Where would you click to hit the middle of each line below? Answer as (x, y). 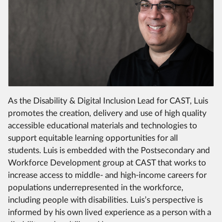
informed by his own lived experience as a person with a (110, 212)
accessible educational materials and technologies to (103, 125)
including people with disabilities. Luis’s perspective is (105, 200)
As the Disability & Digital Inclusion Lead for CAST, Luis (108, 101)
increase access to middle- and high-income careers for (107, 175)
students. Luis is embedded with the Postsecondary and (109, 150)
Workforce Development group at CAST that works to (107, 163)
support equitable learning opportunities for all (93, 138)
